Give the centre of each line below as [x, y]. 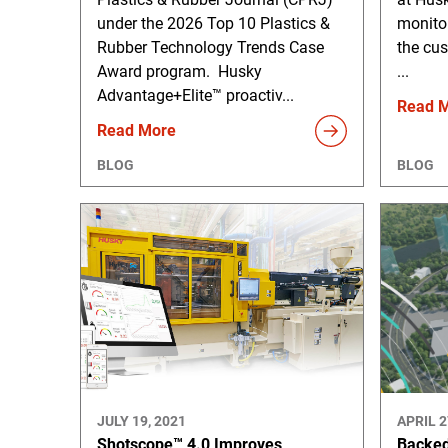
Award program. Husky [179, 71]
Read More [136, 130]
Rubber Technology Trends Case [210, 47]
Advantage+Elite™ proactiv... [195, 95]
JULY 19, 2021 [141, 420]
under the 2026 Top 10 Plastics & [213, 23]
